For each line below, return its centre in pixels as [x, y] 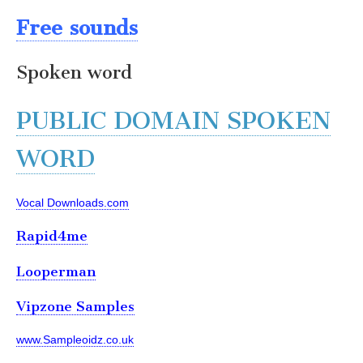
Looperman [56, 271]
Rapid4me [52, 236]
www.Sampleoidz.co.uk [75, 340]
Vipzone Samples [75, 307]
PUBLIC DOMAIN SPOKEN [173, 121]
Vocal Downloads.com [73, 202]
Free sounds [77, 28]
